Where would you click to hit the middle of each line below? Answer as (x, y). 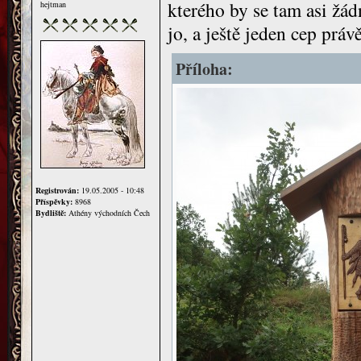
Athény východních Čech (108, 213)
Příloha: (204, 69)
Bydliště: (51, 213)
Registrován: (57, 190)
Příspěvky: (54, 201)
